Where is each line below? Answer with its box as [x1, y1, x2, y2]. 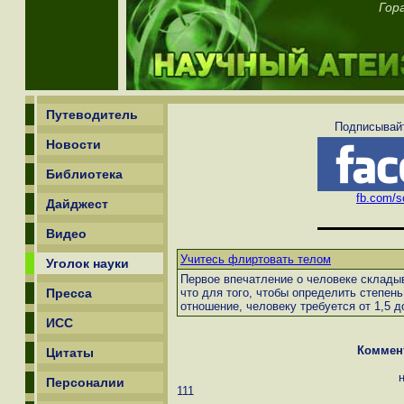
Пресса [46, 286, 92, 300]
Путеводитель [46, 107, 138, 122]
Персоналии [46, 375, 124, 390]
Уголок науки [46, 256, 129, 271]
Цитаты [46, 345, 94, 360]
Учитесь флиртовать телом [180, 252, 331, 267]
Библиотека [46, 167, 123, 181]
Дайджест [46, 197, 108, 211]
